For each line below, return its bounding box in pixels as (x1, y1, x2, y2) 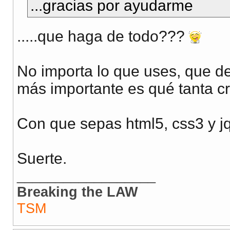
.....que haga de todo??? (17, 28, 189, 45)
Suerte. (17, 150, 67, 167)
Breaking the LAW (17, 184, 138, 200)
